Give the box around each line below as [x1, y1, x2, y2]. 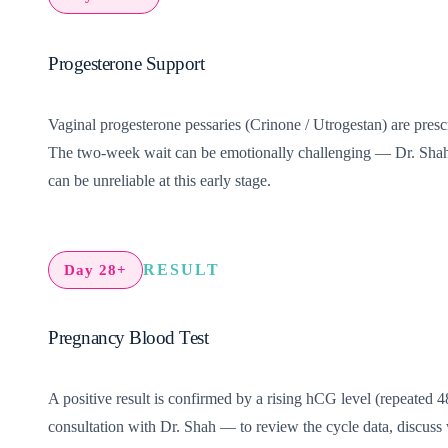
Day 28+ [64, 261, 127, 278]
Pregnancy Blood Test [48, 327, 209, 349]
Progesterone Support [48, 52, 205, 74]
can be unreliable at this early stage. [48, 171, 271, 189]
